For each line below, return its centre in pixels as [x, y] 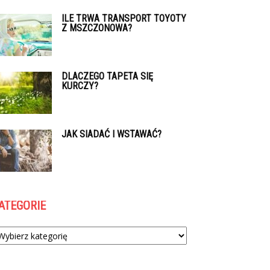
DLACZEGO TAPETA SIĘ [107, 76]
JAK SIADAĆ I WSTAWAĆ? [111, 134]
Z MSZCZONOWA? [97, 28]
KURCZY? [80, 86]
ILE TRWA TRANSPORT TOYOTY [124, 18]
